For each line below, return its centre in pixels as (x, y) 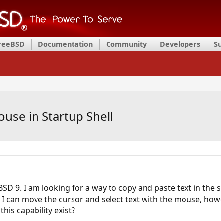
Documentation (65, 44)
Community (126, 44)
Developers (180, 44)
